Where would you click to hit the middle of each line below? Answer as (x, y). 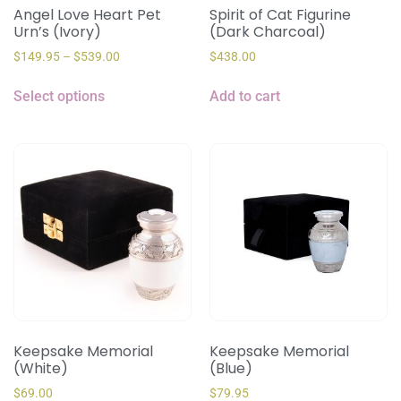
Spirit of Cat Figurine (280, 14)
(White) (41, 368)
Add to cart (245, 96)
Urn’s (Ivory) (57, 31)
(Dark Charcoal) (268, 31)
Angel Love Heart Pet (87, 14)
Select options (59, 96)
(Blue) (231, 368)
